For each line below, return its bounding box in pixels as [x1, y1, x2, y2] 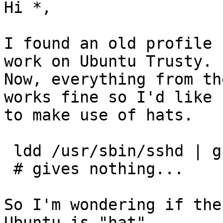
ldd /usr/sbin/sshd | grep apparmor [4, 142, 13, 160]
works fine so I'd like [4, 88, 212, 107]
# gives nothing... [4, 160, 13, 178]
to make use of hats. [4, 106, 193, 124]
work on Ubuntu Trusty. [4, 52, 212, 71]
